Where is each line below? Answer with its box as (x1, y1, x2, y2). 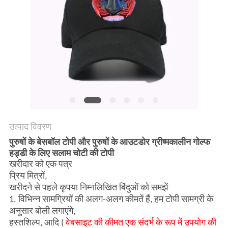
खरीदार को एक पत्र (9, 160, 72, 170)
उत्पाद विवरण (9, 121, 51, 132)
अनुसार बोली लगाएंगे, (9, 207, 75, 217)
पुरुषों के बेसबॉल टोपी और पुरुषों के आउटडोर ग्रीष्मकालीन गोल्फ (9, 136, 210, 148)
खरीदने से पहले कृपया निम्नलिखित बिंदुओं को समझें (9, 183, 168, 193)
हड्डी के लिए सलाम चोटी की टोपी (9, 148, 114, 159)
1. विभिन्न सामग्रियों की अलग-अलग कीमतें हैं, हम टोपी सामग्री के (9, 195, 213, 205)
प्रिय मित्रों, (9, 172, 47, 182)
